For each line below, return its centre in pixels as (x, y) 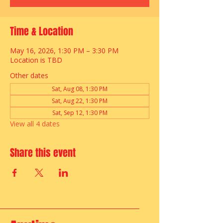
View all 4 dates (35, 124)
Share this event (43, 153)
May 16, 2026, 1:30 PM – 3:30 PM (64, 51)
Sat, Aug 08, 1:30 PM (80, 89)
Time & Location (42, 31)
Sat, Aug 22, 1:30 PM (80, 101)
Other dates (29, 75)
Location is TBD (36, 60)
